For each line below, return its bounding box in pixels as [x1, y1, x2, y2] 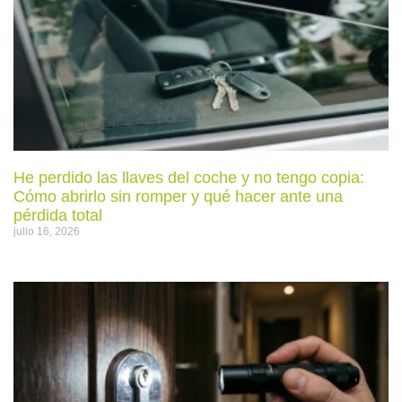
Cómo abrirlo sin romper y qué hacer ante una [13, 187, 343, 205]
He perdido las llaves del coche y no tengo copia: [13, 168, 364, 187]
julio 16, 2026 [13, 224, 80, 238]
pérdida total [13, 205, 102, 224]
